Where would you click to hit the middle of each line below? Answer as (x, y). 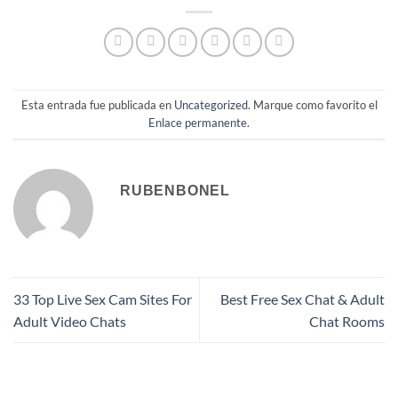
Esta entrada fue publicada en (97, 105)
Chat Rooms (347, 322)
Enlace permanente (198, 123)
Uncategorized (211, 105)
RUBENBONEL (175, 190)
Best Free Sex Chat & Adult (302, 299)
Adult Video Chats (70, 322)
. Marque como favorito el (312, 105)
